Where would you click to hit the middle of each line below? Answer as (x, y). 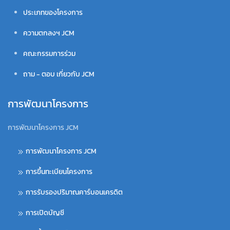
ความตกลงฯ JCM (49, 33)
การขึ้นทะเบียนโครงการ (59, 171)
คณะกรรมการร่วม (49, 53)
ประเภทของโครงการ (53, 12)
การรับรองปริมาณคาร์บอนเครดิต (74, 192)
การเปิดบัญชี (45, 213)
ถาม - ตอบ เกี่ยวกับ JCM (59, 74)
